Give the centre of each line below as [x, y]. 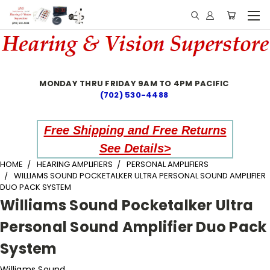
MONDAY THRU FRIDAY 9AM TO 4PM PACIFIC [135, 83]
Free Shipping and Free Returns [135, 130]
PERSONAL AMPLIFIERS [168, 164]
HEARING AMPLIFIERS [75, 164]
